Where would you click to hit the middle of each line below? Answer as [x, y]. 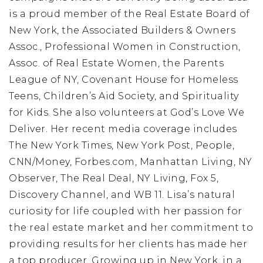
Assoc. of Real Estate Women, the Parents [116, 63]
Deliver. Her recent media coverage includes [123, 129]
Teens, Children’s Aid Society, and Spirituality [124, 96]
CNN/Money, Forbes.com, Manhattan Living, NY [131, 162]
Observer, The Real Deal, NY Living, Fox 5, [114, 178]
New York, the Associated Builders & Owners [122, 30]
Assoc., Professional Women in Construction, [125, 47]
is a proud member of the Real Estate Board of [129, 14]
